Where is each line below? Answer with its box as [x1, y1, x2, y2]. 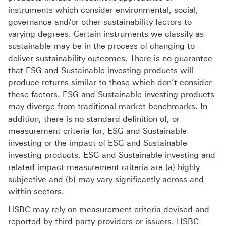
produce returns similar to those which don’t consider [8, 78, 212, 88]
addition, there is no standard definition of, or [8, 114, 180, 124]
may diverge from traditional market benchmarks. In [8, 102, 207, 112]
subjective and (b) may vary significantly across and [8, 175, 204, 185]
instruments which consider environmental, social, [8, 5, 198, 15]
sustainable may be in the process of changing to [8, 41, 195, 51]
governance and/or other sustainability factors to [8, 17, 192, 27]
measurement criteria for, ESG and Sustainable [8, 126, 187, 136]
